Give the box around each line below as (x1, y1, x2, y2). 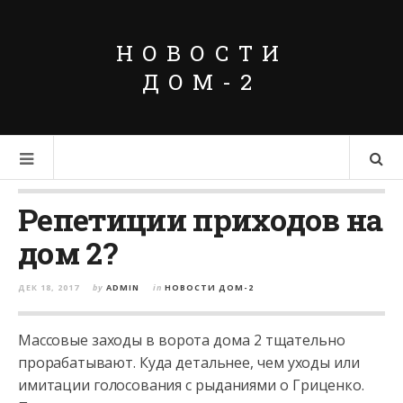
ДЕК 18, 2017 (18, 282, 79, 293)
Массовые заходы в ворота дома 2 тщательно (18, 330, 345, 350)
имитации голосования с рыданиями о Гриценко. (18, 375, 364, 395)
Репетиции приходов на (18, 199, 383, 239)
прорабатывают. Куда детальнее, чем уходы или (18, 353, 360, 372)
